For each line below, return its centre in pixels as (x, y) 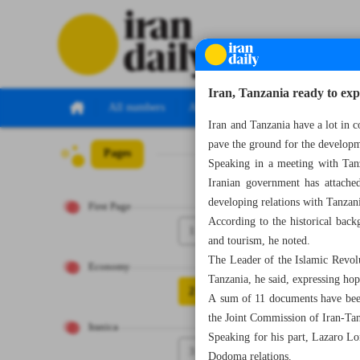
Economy (109, 267)
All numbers (137, 108)
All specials (215, 108)
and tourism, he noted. (260, 241)
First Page (110, 207)
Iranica (103, 327)
